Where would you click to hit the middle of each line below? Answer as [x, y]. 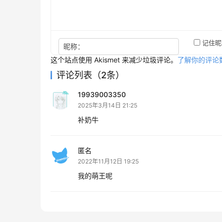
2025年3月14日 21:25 [108, 106]
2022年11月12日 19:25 [108, 162]
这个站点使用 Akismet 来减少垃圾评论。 [114, 60]
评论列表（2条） [90, 75]
